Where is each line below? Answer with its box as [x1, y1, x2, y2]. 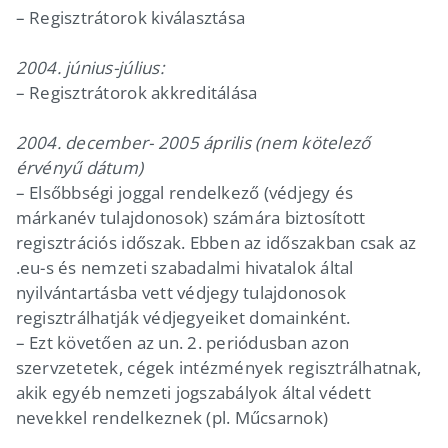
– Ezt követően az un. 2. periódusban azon [15, 330, 350, 354]
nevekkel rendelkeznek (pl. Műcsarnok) [15, 405, 329, 429]
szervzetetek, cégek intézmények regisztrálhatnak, [15, 355, 422, 379]
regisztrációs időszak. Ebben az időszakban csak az [15, 230, 417, 254]
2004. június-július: [15, 55, 164, 79]
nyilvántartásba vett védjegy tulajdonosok [15, 280, 347, 304]
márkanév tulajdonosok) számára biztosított [15, 205, 366, 229]
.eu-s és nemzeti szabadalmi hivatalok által [15, 255, 354, 279]
